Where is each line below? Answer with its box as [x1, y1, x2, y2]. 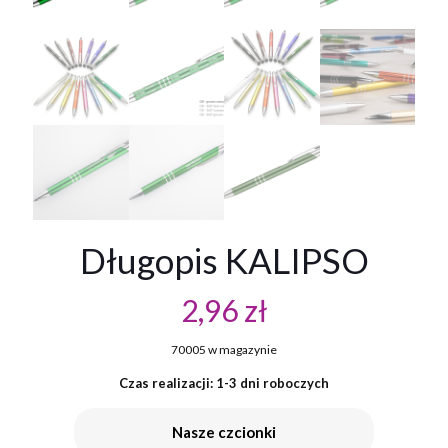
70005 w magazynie [171, 342, 277, 358]
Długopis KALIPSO [79, 239, 369, 282]
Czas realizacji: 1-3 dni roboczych [119, 375, 329, 392]
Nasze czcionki [172, 423, 276, 442]
